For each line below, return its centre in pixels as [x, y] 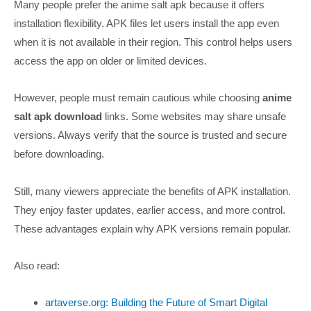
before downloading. [59, 154]
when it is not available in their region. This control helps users [153, 42]
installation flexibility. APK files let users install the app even [146, 23]
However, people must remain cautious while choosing [138, 98]
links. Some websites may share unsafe [194, 117]
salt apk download [58, 117]
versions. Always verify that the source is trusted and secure [150, 135]
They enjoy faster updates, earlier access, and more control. [150, 210]
